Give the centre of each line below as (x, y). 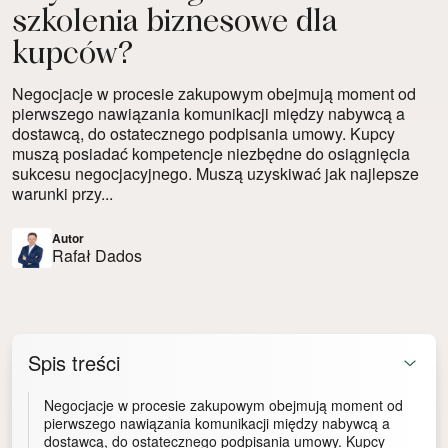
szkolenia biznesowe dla (174, 24)
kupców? (72, 56)
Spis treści (74, 363)
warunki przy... (62, 194)
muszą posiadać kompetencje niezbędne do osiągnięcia (211, 154)
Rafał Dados (97, 255)
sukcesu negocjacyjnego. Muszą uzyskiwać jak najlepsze (215, 174)
